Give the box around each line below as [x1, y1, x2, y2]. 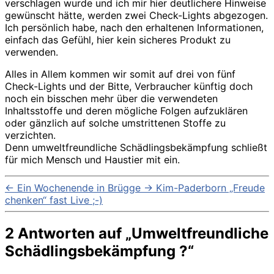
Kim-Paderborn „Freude [156, 182, 265, 194]
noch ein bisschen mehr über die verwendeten [5, 92, 218, 105]
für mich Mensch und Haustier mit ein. [5, 154, 180, 166]
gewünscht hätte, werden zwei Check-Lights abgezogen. [5, 9, 268, 22]
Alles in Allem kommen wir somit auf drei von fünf [5, 68, 235, 81]
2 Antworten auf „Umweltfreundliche [5, 224, 268, 242]
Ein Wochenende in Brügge [17, 182, 141, 194]
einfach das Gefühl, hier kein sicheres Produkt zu [5, 34, 231, 46]
